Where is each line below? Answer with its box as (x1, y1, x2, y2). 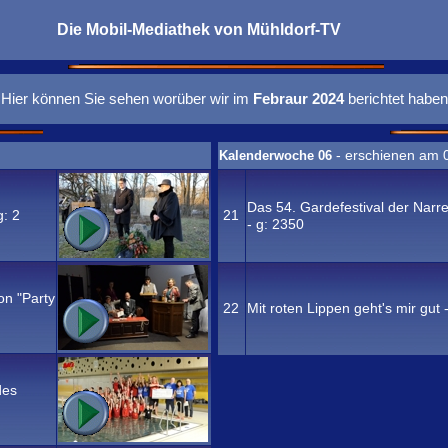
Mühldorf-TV (247, 21, 341, 38)
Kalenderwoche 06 (218, 148, 336, 163)
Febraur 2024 (253, 90, 344, 107)
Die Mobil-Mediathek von (57, 21, 247, 38)
